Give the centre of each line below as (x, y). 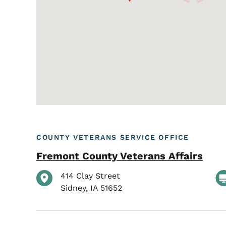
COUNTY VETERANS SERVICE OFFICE (113, 137)
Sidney (73, 188)
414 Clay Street (90, 176)
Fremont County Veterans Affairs (120, 156)
